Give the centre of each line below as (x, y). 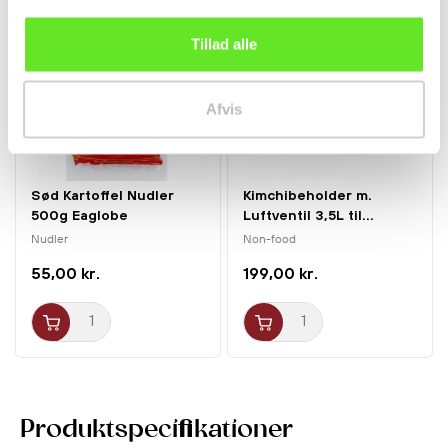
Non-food (271, 240)
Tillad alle (224, 43)
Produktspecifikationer (156, 430)
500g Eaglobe (80, 214)
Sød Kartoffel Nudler (103, 194)
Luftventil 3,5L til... (309, 214)
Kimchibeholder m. (308, 194)
